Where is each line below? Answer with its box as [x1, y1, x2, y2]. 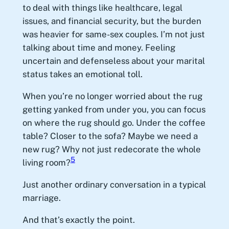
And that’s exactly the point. [22, 214, 135, 225]
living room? [22, 157, 71, 168]
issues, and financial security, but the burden [22, 16, 201, 27]
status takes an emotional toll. [22, 69, 143, 80]
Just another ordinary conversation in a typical [22, 179, 206, 190]
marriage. [22, 192, 61, 203]
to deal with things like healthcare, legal [22, 3, 182, 13]
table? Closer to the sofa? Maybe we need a [22, 131, 198, 142]
